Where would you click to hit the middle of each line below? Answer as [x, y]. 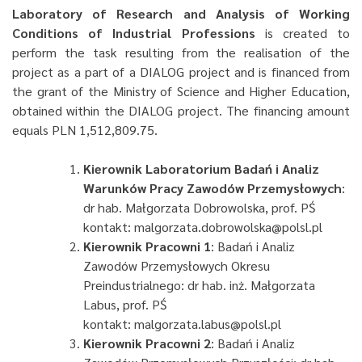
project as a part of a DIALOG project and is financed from [181, 72]
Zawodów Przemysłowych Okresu [177, 265]
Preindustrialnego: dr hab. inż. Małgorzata [199, 285]
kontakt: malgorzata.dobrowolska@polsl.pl [203, 227]
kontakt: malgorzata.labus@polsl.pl [182, 324]
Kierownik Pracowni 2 [147, 343]
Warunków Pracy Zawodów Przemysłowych [213, 188]
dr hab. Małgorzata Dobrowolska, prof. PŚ [199, 207]
